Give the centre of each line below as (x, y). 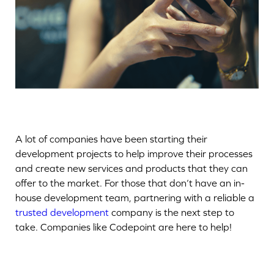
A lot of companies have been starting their (111, 139)
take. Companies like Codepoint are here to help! (125, 227)
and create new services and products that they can (131, 168)
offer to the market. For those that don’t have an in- (130, 183)
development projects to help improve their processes (134, 154)
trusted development (62, 212)
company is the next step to (172, 212)
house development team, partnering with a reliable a (135, 198)
